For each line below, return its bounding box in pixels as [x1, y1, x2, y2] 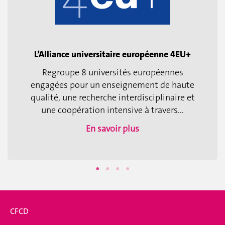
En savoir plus [86, 123, 139, 135]
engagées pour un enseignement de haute [31, 78, 194, 91]
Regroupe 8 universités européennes [42, 66, 183, 78]
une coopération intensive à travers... [41, 103, 184, 116]
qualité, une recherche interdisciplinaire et [30, 91, 195, 103]
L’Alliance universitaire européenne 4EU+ [34, 48, 191, 61]
